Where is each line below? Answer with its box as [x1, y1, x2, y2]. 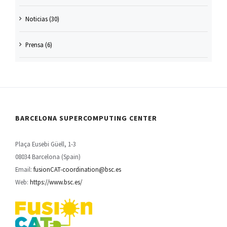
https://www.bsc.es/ [30, 178, 83, 186]
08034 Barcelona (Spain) [15, 153, 81, 161]
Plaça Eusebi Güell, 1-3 [15, 140, 77, 148]
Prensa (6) [25, 41, 52, 49]
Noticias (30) [25, 15, 59, 23]
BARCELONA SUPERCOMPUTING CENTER [15, 113, 158, 123]
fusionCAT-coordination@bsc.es [33, 165, 122, 174]
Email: [15, 165, 34, 174]
